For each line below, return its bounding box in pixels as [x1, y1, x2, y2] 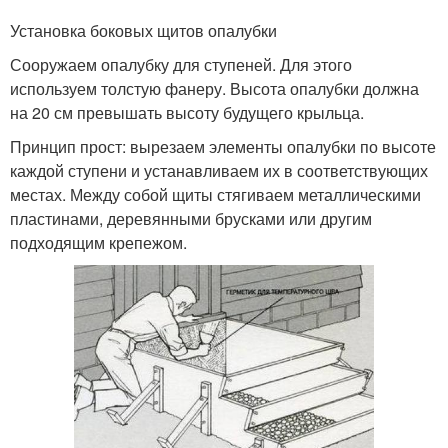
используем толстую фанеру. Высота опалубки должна [10, 76, 419, 100]
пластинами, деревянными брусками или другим [10, 206, 372, 230]
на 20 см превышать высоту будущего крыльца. [10, 100, 364, 124]
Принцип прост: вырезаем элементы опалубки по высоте [10, 134, 436, 158]
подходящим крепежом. [10, 230, 187, 254]
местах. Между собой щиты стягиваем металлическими [10, 182, 421, 206]
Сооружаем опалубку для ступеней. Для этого [10, 52, 352, 76]
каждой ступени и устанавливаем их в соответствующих [10, 158, 428, 182]
